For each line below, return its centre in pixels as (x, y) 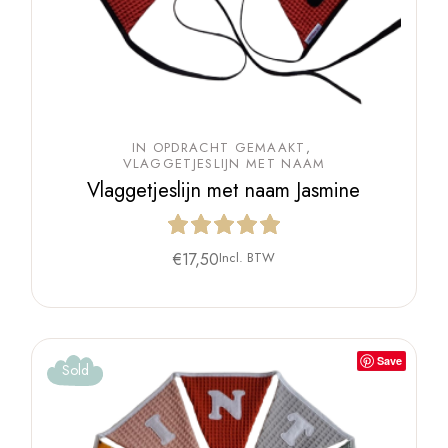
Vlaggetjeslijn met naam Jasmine (224, 191)
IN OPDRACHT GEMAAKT (218, 148)
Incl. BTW (246, 258)
